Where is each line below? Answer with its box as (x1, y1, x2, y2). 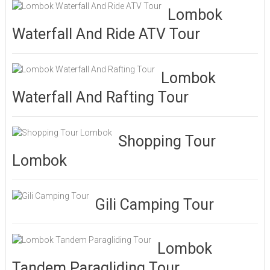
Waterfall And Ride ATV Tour (11, 25, 200, 43)
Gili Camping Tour (95, 196, 214, 214)
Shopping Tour (118, 133, 216, 151)
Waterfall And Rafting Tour (11, 89, 189, 107)
